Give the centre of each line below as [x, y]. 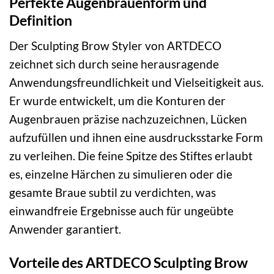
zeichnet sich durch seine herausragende [114, 64]
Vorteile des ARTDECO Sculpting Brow [128, 262]
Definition [41, 20]
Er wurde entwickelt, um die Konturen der [117, 100]
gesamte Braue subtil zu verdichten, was [113, 192]
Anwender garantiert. [65, 229]
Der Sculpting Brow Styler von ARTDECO [115, 45]
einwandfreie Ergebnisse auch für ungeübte [121, 210]
